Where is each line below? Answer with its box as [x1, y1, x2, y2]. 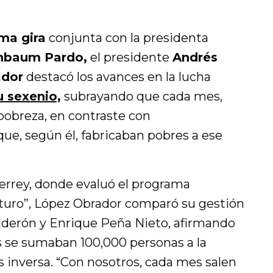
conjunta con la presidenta [45, 30, 209, 45]
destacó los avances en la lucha [23, 69, 211, 84]
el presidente [87, 50, 172, 65]
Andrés [172, 50, 218, 65]
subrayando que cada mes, [61, 89, 223, 104]
